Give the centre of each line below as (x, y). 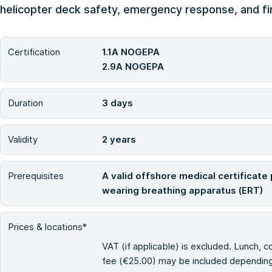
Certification (34, 52)
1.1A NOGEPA (131, 52)
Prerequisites (36, 175)
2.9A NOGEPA (133, 66)
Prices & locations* (47, 226)
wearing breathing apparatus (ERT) (182, 190)
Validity (23, 139)
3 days (117, 103)
